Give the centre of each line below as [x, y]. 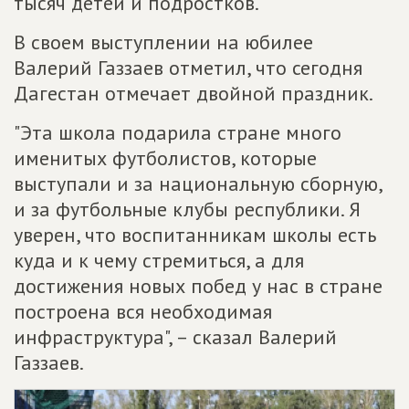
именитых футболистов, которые [165, 158]
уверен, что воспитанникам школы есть [195, 235]
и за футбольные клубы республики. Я [187, 209]
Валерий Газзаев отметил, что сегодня [188, 68]
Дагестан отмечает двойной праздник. [194, 93]
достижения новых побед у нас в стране [198, 286]
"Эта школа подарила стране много [178, 132]
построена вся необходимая [143, 311]
